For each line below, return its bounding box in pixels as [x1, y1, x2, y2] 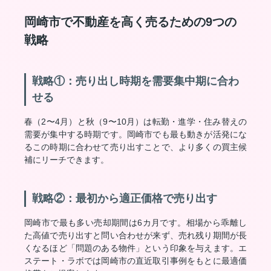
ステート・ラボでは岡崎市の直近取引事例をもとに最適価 [24, 256, 247, 266]
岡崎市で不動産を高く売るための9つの [24, 15, 237, 28]
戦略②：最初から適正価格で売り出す [32, 192, 217, 204]
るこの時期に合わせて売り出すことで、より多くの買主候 [24, 142, 247, 152]
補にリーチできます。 [24, 155, 109, 165]
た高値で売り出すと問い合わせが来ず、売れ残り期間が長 [24, 230, 247, 240]
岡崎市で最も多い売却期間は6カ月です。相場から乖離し [24, 218, 247, 227]
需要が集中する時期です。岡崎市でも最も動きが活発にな [24, 129, 247, 139]
